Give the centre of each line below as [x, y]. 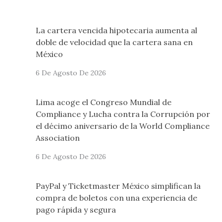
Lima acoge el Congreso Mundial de [104, 102]
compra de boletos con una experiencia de [116, 198]
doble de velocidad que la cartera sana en [114, 42]
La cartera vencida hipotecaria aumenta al [116, 30]
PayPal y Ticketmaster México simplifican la [118, 186]
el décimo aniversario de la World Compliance [123, 126]
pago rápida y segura [76, 210]
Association [58, 138]
